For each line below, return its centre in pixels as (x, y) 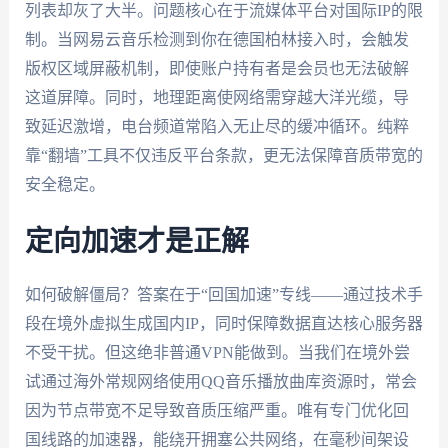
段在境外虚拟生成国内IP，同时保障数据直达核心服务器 (223, 324)
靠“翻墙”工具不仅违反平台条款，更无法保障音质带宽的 (223, 155)
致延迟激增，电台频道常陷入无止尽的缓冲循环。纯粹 (216, 126)
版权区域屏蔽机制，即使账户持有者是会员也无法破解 (216, 68)
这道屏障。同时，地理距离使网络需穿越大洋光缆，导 (216, 97)
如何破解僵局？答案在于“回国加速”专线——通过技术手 (223, 295)
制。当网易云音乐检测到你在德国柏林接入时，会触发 (216, 39)
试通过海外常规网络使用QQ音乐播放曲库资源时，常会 (220, 382)
